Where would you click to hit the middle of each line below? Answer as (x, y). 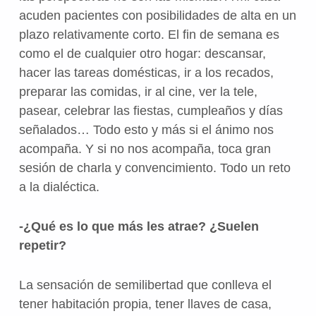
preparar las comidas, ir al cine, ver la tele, (138, 91)
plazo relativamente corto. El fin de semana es (149, 34)
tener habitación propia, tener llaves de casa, (145, 304)
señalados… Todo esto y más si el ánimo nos (146, 129)
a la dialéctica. (59, 187)
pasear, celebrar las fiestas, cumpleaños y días (151, 110)
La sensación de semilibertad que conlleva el (145, 285)
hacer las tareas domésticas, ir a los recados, (146, 72)
